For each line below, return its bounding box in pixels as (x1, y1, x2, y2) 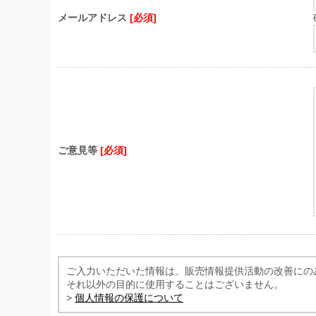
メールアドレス (58, 12, 130, 23)
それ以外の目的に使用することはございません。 (66, 279, 284, 290)
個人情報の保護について (75, 292, 183, 303)
